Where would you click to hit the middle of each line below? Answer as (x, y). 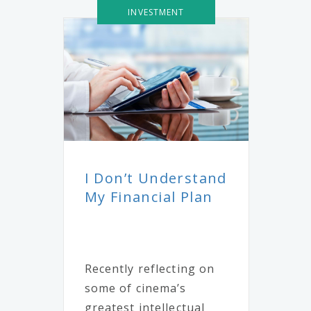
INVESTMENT (156, 12)
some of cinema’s (135, 288)
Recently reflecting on (150, 269)
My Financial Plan (149, 197)
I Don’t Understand (155, 178)
